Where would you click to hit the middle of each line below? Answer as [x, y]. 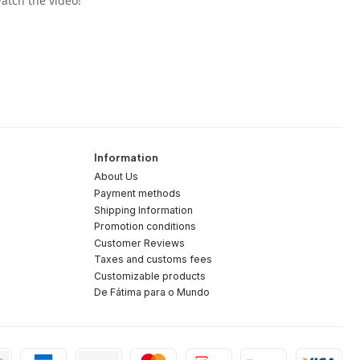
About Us [116, 177]
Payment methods [137, 193]
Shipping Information [143, 210]
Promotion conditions [145, 227]
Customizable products [149, 276]
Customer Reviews [139, 243]
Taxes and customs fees [153, 260]
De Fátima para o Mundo [151, 292]
